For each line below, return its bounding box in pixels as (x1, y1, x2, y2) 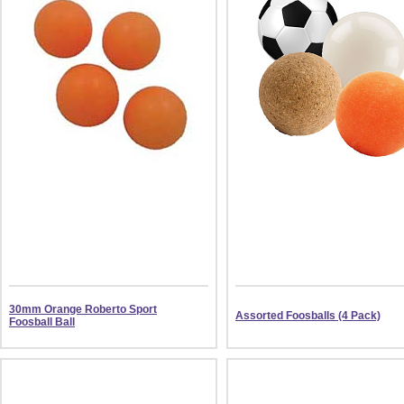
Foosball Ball (9, 316, 75, 328)
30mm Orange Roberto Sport (9, 303, 157, 316)
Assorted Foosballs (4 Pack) (235, 309, 381, 322)
